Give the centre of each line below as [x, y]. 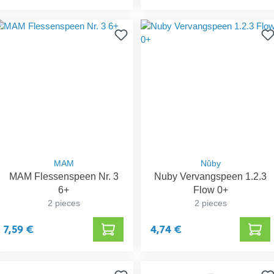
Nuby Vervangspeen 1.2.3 [210, 177]
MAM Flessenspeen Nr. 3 [64, 177]
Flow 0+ [210, 190]
